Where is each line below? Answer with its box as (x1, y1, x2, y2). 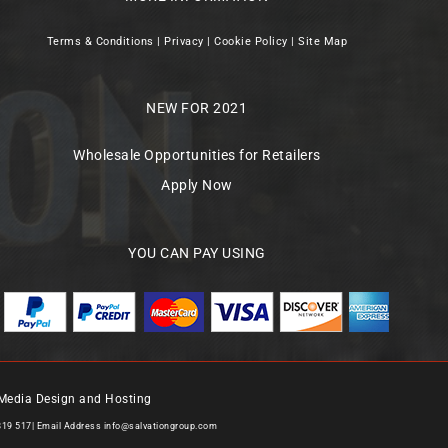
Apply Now (161, 176, 233, 193)
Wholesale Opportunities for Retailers (73, 146, 321, 163)
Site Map (298, 34, 348, 48)
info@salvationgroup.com (103, 421, 217, 432)
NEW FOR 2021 (146, 99, 248, 116)
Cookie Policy (214, 34, 288, 48)
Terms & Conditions (46, 34, 154, 48)
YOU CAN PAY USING (128, 244, 266, 261)
